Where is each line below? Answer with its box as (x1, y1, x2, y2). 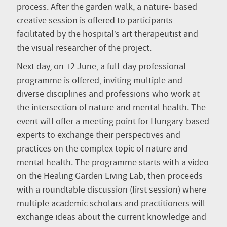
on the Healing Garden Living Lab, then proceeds (17, 170, 203, 183)
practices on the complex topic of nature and (17, 143, 188, 156)
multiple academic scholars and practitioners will (17, 198, 205, 210)
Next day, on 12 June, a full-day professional (17, 61, 186, 73)
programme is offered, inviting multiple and (17, 74, 182, 87)
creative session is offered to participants (17, 15, 173, 27)
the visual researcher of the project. (17, 42, 152, 55)
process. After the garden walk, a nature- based (17, 1, 197, 14)
